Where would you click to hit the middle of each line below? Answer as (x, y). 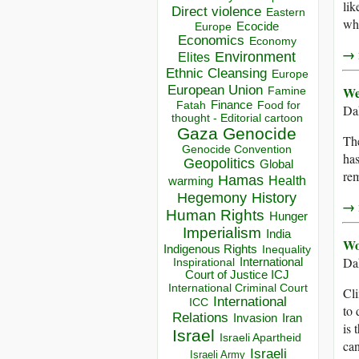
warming (190, 182)
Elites (194, 57)
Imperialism (222, 233)
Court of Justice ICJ (237, 275)
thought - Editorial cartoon (237, 118)
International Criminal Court (238, 288)
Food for (278, 105)
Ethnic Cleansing (216, 74)
